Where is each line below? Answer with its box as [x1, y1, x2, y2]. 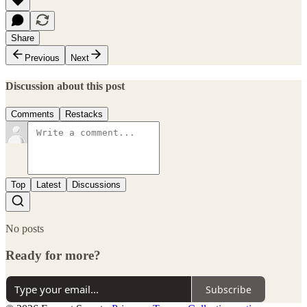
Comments [11, 108, 54, 119]
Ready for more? [5, 247, 101, 262]
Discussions [72, 179, 121, 190]
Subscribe [206, 282, 251, 296]
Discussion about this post [5, 79, 125, 92]
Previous [25, 53, 60, 64]
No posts [5, 222, 44, 234]
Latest [36, 179, 61, 190]
